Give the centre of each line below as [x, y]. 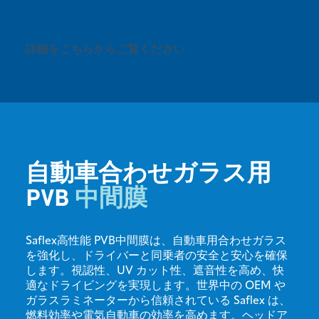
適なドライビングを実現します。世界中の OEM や [156, 286]
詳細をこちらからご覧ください [107, 49]
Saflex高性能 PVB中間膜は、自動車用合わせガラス [156, 241]
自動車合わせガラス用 [148, 172]
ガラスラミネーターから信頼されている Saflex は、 [158, 301]
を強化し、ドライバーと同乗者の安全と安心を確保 [157, 256]
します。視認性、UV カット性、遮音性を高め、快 [155, 271]
